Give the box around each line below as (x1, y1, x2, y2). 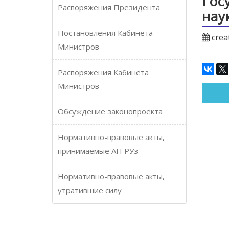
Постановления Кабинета (58, 28, 153, 38)
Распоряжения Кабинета (58, 67, 149, 77)
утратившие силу (58, 185, 122, 195)
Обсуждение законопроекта (58, 106, 163, 117)
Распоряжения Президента (58, 2, 160, 12)
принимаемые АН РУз (58, 146, 138, 156)
